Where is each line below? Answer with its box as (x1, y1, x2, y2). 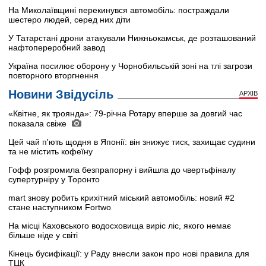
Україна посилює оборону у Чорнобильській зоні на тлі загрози (8, 61, 252, 71)
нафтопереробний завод (8, 43, 105, 53)
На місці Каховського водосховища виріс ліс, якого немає (8, 221, 231, 231)
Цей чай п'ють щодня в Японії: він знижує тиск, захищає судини (8, 137, 255, 147)
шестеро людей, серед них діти (8, 15, 131, 25)
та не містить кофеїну (8, 147, 93, 157)
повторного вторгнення (8, 71, 99, 81)
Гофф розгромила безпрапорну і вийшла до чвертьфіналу (8, 165, 236, 175)
